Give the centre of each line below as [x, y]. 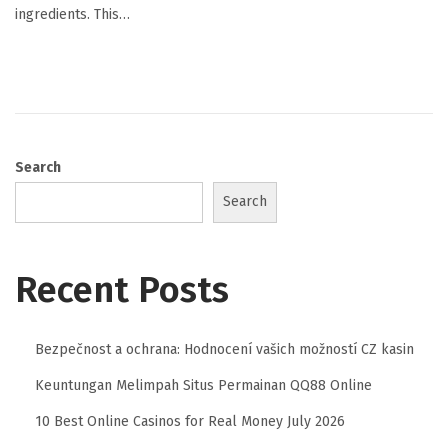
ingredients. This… [72, 15]
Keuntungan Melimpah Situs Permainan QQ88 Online [203, 385]
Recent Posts [122, 289]
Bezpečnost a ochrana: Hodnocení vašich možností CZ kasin [224, 349]
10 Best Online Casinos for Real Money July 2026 [190, 421]
